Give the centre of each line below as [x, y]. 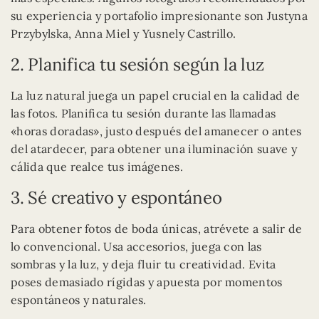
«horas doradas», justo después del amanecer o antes [156, 131]
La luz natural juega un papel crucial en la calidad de [156, 96]
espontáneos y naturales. [79, 300]
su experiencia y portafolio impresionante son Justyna [159, 16]
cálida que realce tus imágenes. [97, 167]
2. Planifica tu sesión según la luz [137, 65]
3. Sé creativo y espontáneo [116, 198]
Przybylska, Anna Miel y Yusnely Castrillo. [124, 34]
